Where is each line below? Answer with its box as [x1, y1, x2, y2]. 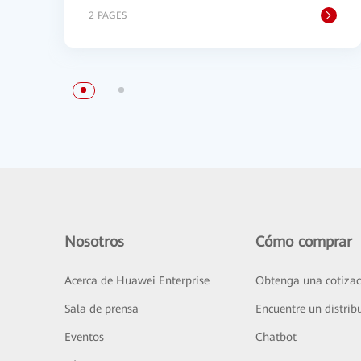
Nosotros [64, 233, 124, 250]
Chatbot [255, 330, 297, 343]
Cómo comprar [255, 233, 352, 250]
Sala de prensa [64, 302, 139, 315]
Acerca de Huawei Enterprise [64, 274, 210, 287]
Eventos [64, 330, 104, 343]
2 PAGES [89, 10, 127, 21]
